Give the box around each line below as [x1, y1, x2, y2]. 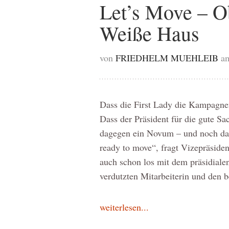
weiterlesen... [99, 201, 149, 213]
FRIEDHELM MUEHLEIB [115, 52, 218, 64]
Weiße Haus [99, 19, 199, 47]
